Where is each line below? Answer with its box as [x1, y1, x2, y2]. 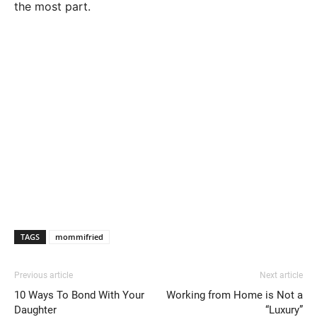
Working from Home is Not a [166, 289, 303, 302]
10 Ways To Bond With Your [14, 289, 144, 302]
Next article [260, 270, 303, 281]
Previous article [14, 270, 73, 281]
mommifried [55, 231, 103, 243]
